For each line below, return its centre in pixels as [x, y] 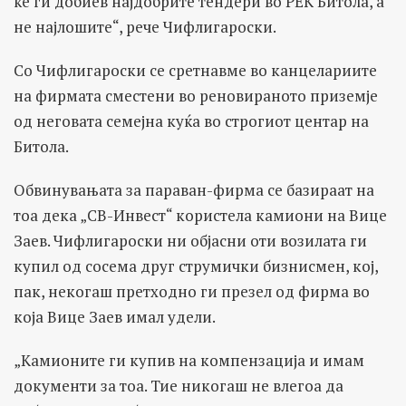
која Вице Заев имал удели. [115, 316]
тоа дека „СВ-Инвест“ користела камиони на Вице [200, 215]
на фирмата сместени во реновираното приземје [196, 95]
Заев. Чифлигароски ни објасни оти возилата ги [190, 240]
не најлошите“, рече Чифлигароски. [145, 26]
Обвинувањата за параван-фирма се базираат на [194, 189]
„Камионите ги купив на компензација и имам [189, 360]
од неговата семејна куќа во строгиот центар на [191, 121]
